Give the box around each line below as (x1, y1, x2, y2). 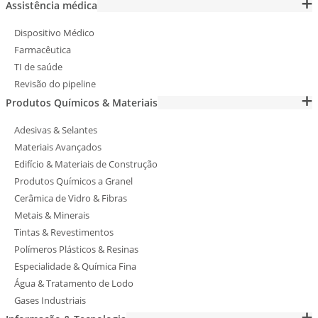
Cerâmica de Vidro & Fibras (14, 192, 127, 205)
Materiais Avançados (14, 141, 102, 154)
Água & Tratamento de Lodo (14, 277, 133, 290)
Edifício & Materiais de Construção (14, 158, 158, 171)
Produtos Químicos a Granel (14, 175, 133, 188)
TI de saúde (14, 60, 62, 74)
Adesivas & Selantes (14, 124, 97, 137)
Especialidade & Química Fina (14, 260, 136, 273)
